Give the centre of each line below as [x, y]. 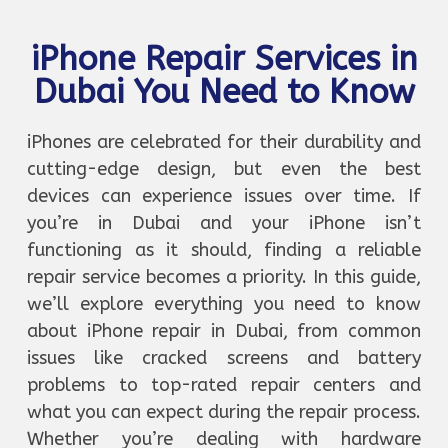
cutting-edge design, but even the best [224, 168]
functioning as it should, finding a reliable [224, 249]
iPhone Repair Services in [224, 59]
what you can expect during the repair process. [224, 411]
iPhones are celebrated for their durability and [224, 141]
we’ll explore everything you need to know [224, 303]
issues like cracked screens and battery [224, 357]
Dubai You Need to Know [224, 92]
